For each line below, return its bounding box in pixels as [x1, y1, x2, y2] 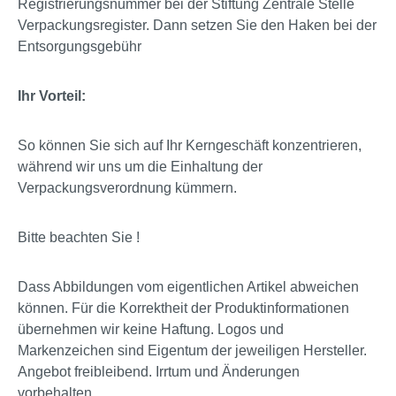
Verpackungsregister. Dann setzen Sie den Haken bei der [18, 17, 377, 33]
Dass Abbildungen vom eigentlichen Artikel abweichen [18, 278, 359, 294]
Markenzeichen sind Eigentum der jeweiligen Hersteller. [18, 342, 367, 358]
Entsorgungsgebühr [18, 38, 145, 54]
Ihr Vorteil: [18, 88, 89, 103]
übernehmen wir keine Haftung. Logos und [18, 321, 284, 337]
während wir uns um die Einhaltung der [18, 158, 263, 174]
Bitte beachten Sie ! [18, 229, 143, 245]
